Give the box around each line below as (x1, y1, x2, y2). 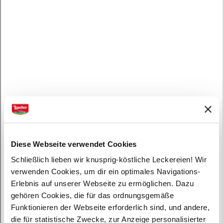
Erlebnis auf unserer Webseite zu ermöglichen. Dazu (10, 179, 194, 188)
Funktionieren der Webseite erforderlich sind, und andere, (10, 203, 210, 212)
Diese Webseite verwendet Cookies (10, 139, 137, 148)
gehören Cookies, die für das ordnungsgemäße (10, 191, 174, 200)
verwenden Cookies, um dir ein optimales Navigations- (10, 167, 201, 176)
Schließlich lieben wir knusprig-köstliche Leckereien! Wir (10, 155, 207, 164)
